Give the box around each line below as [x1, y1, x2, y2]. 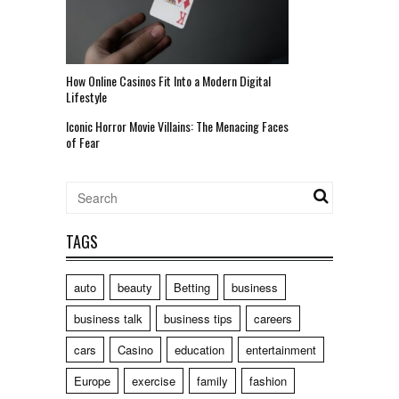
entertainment [246, 340, 316, 358]
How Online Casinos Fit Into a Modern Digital [66, 70, 271, 90]
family [197, 371, 228, 389]
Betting [174, 278, 210, 296]
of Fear [66, 132, 100, 151]
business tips [164, 309, 232, 327]
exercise [132, 371, 175, 389]
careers [254, 309, 292, 327]
